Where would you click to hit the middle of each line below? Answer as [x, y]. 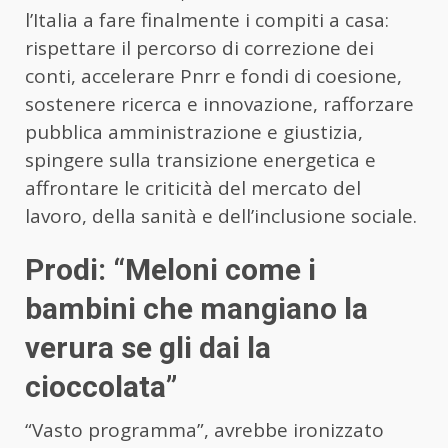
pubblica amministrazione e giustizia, [194, 132]
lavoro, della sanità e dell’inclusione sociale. [221, 216]
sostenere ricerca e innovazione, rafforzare [219, 104]
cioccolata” [101, 387]
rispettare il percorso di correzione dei [199, 48]
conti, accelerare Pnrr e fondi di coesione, [213, 76]
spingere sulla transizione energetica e [200, 160]
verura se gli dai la [148, 348]
